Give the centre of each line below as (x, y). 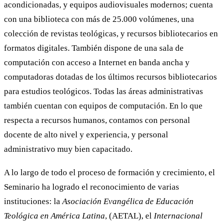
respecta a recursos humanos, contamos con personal (97, 120)
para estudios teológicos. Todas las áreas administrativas (104, 91)
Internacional (178, 216)
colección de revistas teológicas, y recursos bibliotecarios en (111, 33)
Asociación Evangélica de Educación (128, 202)
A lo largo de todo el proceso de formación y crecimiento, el (110, 173)
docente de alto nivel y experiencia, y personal (86, 134)
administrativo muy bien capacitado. (68, 149)
